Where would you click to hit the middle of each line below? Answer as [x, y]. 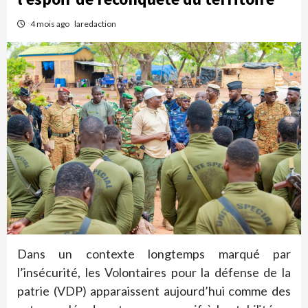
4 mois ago [51, 24]
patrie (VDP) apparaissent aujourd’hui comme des [154, 291]
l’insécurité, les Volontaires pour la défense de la [154, 273]
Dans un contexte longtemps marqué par [154, 254]
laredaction [95, 24]
